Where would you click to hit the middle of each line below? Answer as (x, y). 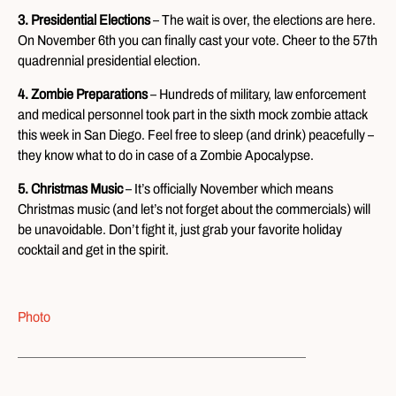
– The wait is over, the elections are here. (264, 20)
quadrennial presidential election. (109, 61)
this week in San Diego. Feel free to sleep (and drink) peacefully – (196, 135)
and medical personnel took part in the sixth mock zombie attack (193, 114)
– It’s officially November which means (229, 189)
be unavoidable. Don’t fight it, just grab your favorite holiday (180, 229)
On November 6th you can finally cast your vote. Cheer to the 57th (198, 40)
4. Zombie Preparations (83, 94)
